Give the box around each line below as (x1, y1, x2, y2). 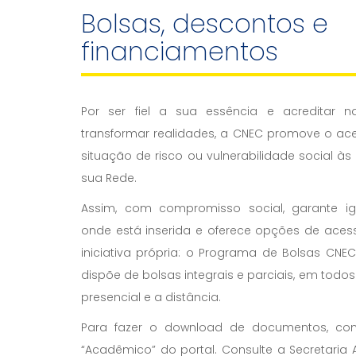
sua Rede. (81, 170, 137, 186)
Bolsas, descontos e (81, 6, 328, 41)
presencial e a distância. (81, 289, 221, 305)
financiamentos (81, 33, 278, 69)
